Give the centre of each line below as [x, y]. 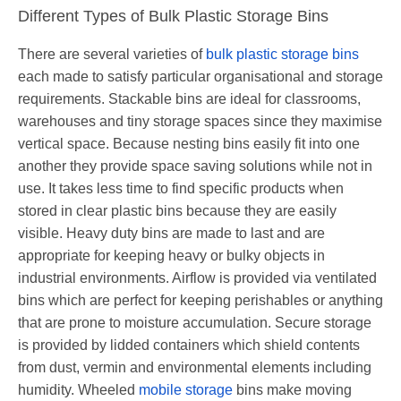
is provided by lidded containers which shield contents [189, 346]
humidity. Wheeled [78, 390]
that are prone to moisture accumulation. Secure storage [195, 323]
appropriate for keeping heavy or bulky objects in [171, 256]
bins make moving [292, 390]
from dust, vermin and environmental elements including [195, 368]
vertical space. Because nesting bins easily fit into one [189, 144]
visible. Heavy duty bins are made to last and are [171, 234]
